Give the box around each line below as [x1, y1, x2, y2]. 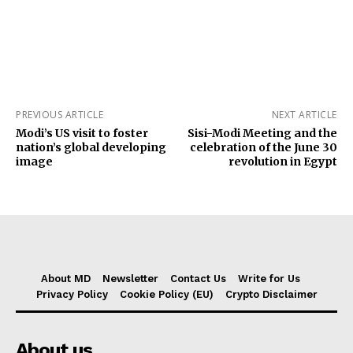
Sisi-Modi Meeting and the [187, 126, 337, 141]
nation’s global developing [16, 140, 166, 155]
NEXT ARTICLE [271, 108, 337, 122]
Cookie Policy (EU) [119, 288, 214, 301]
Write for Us [238, 273, 300, 285]
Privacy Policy [35, 288, 108, 301]
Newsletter [102, 273, 158, 285]
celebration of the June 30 [189, 140, 337, 155]
